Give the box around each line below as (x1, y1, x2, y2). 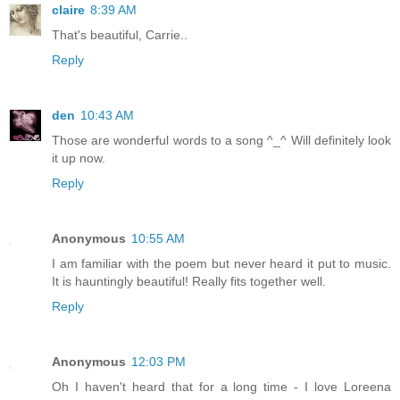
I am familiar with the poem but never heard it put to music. (52, 255, 391, 271)
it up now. (52, 150, 105, 165)
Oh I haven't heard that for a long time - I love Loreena (52, 379, 391, 394)
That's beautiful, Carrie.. (52, 27, 187, 42)
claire (52, 2, 85, 17)
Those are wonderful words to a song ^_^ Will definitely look (52, 132, 391, 147)
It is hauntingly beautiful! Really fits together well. (52, 273, 326, 288)
